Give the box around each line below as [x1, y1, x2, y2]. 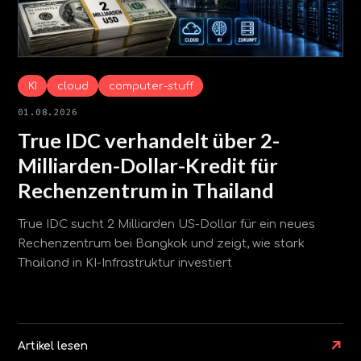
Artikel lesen [18, 340, 88, 353]
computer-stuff [108, 79, 193, 92]
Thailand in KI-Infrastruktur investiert [18, 256, 232, 270]
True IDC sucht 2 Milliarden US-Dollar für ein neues [18, 218, 315, 231]
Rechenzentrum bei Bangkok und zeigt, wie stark [18, 237, 305, 251]
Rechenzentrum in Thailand [18, 177, 274, 202]
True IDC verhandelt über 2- [18, 127, 280, 152]
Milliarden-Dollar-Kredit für [18, 152, 278, 177]
